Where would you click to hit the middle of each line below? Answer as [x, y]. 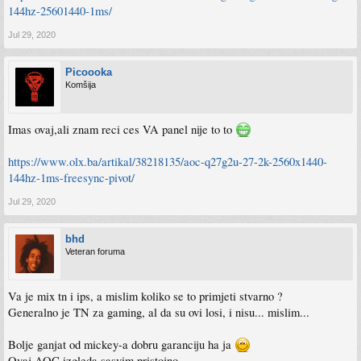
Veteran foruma [95, 251]
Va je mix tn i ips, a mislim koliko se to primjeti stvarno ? [145, 296]
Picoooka [89, 72]
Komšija [81, 84]
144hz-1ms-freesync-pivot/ [71, 177]
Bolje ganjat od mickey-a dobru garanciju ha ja [121, 344]
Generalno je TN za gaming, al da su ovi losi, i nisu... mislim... [159, 312]
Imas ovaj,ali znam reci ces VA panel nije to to [122, 129]
